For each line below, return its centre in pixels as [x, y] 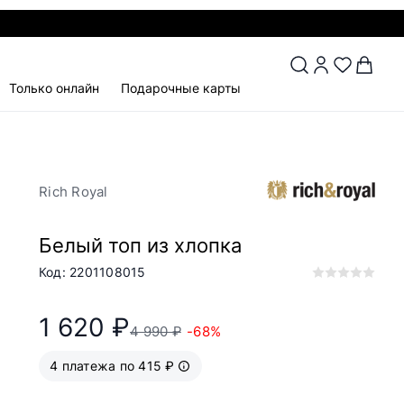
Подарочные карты [180, 87]
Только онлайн [54, 87]
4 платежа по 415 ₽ [112, 365]
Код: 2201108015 [92, 271]
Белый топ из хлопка [140, 245]
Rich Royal [73, 191]
